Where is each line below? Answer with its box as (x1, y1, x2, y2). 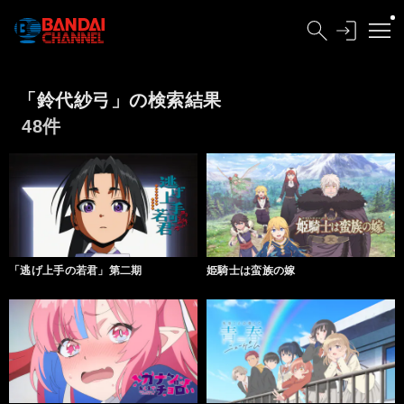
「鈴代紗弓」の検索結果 (18, 90, 222, 110)
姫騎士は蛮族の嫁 (207, 264, 296, 278)
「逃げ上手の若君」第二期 (9, 264, 142, 278)
